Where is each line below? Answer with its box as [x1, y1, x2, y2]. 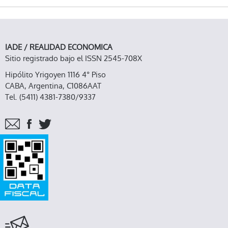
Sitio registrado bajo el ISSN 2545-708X [5, 52, 142, 64]
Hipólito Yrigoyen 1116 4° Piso [5, 69, 106, 80]
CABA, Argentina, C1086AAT [5, 80, 101, 91]
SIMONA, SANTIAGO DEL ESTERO [41, 3, 178, 15]
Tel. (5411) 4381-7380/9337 [5, 91, 96, 102]
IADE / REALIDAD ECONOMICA [5, 41, 112, 52]
